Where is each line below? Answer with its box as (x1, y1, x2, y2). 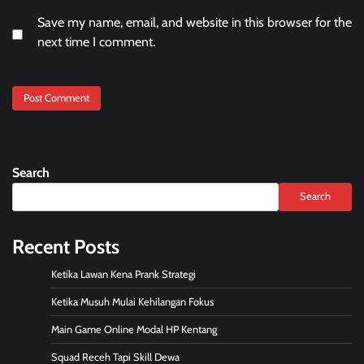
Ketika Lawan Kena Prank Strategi (51, 267, 196, 280)
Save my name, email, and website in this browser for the (37, 15, 352, 31)
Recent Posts (12, 234, 119, 258)
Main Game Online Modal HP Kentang (51, 323, 217, 336)
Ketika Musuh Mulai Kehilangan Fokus (51, 295, 214, 308)
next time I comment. (37, 34, 155, 50)
